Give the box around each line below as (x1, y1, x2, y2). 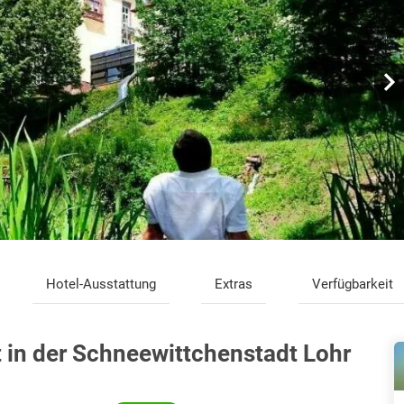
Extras (215, 276, 253, 293)
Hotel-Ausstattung (45, 276, 156, 293)
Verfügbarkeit (312, 276, 394, 293)
